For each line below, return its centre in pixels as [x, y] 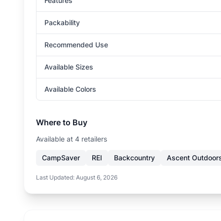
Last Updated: [56, 177]
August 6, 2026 [97, 177]
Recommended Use [76, 45]
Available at [55, 139]
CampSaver [61, 158]
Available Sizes [69, 67]
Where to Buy [62, 122]
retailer [92, 139]
